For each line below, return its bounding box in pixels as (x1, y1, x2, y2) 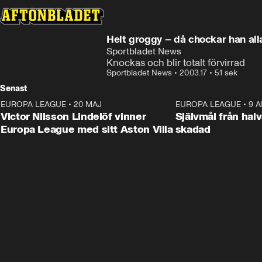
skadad (175, 123, 211, 136)
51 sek (215, 68, 237, 78)
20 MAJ (74, 99, 102, 109)
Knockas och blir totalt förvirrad (106, 57, 245, 68)
